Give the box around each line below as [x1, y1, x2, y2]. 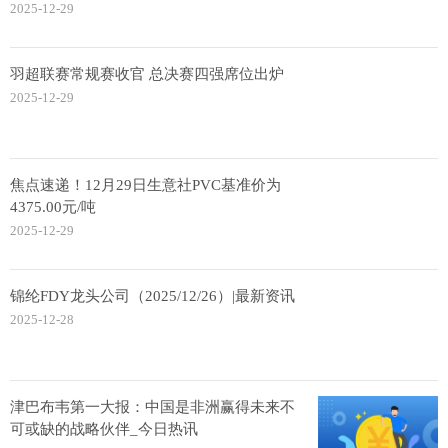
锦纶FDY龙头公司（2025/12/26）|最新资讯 [10, 288, 295, 305]
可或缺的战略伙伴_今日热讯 [10, 421, 198, 438]
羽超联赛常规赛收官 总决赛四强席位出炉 [10, 66, 284, 83]
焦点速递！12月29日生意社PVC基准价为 [10, 177, 281, 194]
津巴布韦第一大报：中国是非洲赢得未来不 [10, 399, 295, 416]
